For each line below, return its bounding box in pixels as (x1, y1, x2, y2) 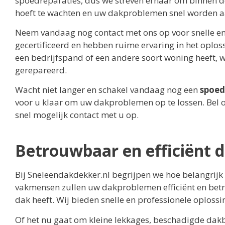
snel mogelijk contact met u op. (15, 109, 139, 121)
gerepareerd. (15, 64, 67, 76)
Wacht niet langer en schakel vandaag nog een (15, 84, 200, 96)
